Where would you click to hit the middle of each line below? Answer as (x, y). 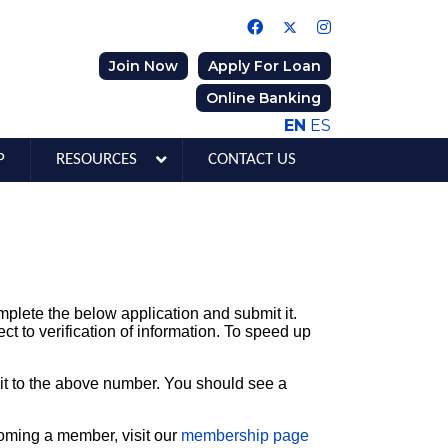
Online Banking (263, 98)
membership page (245, 435)
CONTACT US (252, 159)
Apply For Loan (264, 66)
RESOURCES (96, 159)
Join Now (143, 66)
